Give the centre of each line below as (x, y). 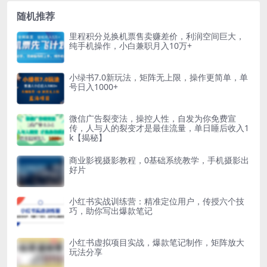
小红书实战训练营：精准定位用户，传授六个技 (157, 201)
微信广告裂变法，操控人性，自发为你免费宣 (153, 119)
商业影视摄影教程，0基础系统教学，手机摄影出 (159, 160)
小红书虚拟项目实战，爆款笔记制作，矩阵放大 (157, 243)
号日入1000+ (94, 87)
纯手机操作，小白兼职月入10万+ (131, 45)
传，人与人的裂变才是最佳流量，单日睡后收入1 (159, 128)
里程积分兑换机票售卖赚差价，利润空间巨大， (157, 36)
